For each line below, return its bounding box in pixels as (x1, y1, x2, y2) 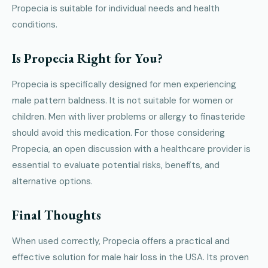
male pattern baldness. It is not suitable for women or (12, 95, 233, 107)
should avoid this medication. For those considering (12, 127, 225, 139)
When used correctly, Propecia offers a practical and (12, 235, 230, 248)
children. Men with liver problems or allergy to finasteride (12, 111, 245, 123)
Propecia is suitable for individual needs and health (12, 2, 220, 15)
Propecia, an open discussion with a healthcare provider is (12, 143, 251, 156)
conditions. (12, 19, 57, 31)
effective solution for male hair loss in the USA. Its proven (12, 251, 249, 264)
